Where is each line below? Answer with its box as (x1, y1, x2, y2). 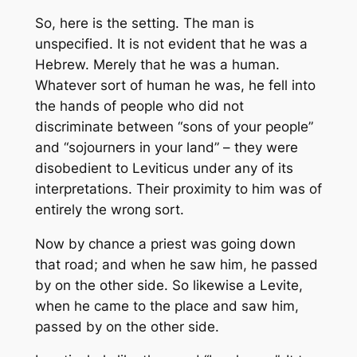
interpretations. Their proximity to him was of (34, 180, 322, 197)
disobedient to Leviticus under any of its (34, 159, 293, 176)
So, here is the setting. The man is (34, 14, 254, 31)
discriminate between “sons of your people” (34, 118, 313, 135)
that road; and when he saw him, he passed (34, 256, 318, 273)
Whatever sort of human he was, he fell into (34, 76, 316, 93)
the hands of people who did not (34, 97, 244, 114)
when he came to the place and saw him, (34, 297, 299, 314)
